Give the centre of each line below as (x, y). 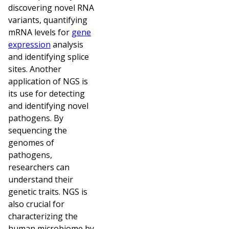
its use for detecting (47, 93)
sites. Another (35, 69)
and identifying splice (49, 56)
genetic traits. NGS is (48, 191)
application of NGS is (48, 81)
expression (29, 44)
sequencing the (38, 130)
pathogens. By (36, 118)
